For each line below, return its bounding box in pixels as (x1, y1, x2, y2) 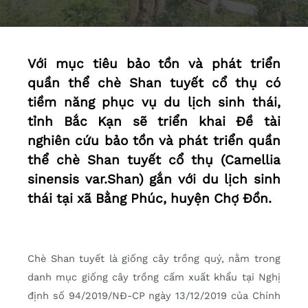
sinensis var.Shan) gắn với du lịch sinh (27, 171, 280, 188)
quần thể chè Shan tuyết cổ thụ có (27, 75, 280, 91)
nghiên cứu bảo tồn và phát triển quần (27, 133, 280, 149)
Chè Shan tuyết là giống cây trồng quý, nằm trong (27, 252, 280, 265)
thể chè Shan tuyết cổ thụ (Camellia (27, 152, 280, 168)
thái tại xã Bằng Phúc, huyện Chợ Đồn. (27, 190, 272, 207)
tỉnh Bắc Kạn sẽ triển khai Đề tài (27, 113, 280, 130)
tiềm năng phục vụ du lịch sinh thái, (27, 94, 280, 111)
